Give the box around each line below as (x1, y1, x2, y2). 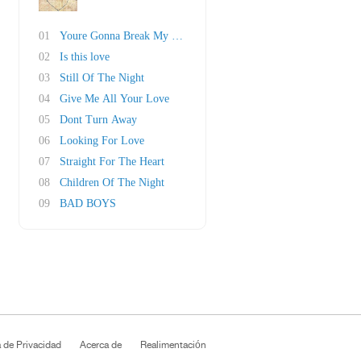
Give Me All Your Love (60, 93, 169, 105)
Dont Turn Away (60, 114, 137, 126)
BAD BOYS (60, 197, 116, 210)
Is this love (60, 51, 110, 63)
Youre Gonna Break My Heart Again (60, 30, 227, 42)
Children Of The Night (60, 176, 164, 189)
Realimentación (140, 339, 206, 351)
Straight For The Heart (60, 156, 164, 168)
